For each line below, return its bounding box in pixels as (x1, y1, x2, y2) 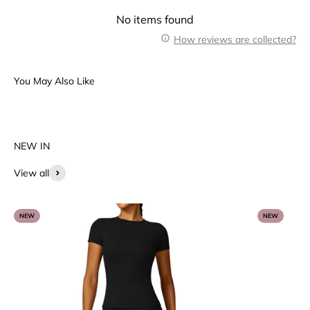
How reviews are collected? (174, 33, 296, 46)
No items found (116, 12, 194, 26)
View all (14, 167, 49, 179)
